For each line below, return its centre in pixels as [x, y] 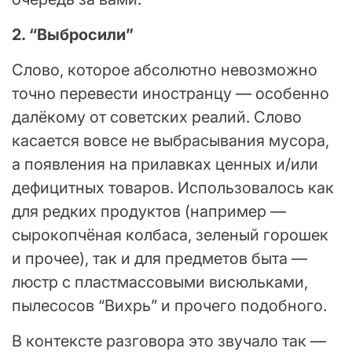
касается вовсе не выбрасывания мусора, [170, 140]
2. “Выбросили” [73, 34]
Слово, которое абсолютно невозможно [165, 70]
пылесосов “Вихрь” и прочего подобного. [169, 305]
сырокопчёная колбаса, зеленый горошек [170, 235]
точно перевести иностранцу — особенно [170, 93]
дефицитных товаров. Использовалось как [173, 187]
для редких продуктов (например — [149, 211]
